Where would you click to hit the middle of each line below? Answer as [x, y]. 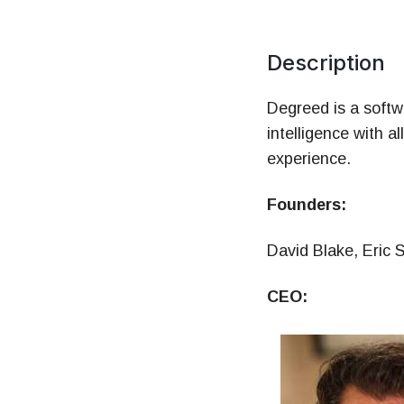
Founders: [306, 205]
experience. [308, 159]
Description [326, 62]
